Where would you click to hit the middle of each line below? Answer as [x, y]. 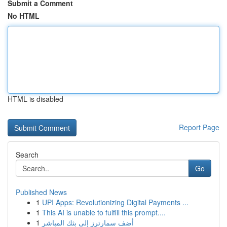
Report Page [199, 127]
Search [27, 155]
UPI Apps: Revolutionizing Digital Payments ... [115, 202]
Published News [41, 192]
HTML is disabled [35, 99]
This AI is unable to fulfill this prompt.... [104, 212]
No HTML [24, 16]
